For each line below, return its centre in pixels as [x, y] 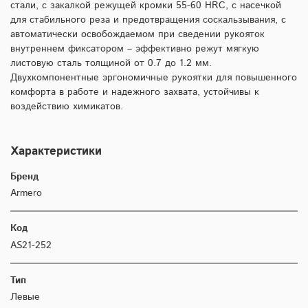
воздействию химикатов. [67, 106]
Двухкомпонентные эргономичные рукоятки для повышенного [154, 77]
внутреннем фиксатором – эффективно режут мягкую [135, 48]
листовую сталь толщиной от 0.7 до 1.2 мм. [111, 63]
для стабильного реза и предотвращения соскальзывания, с [148, 20]
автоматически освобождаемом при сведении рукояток [137, 34]
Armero [26, 194]
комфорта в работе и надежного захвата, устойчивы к [135, 92]
